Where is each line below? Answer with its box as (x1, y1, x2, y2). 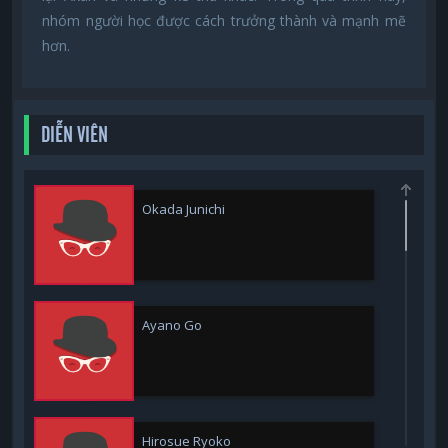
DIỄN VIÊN (41, 123, 109, 146)
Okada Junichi (142, 199, 226, 218)
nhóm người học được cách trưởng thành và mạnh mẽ (42, 11, 406, 31)
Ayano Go (142, 315, 203, 334)
